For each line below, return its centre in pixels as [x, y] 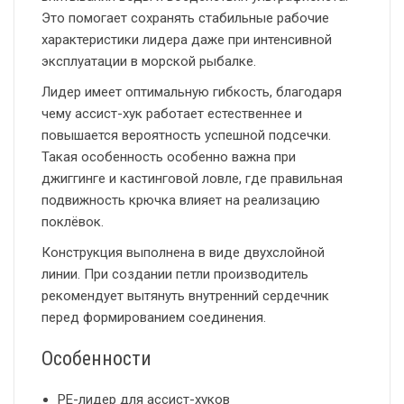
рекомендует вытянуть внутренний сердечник [185, 296]
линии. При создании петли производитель [175, 275]
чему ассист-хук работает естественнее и [172, 114]
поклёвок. [73, 222]
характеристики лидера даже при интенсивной [187, 40]
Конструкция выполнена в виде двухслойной [183, 253]
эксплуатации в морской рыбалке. [149, 62]
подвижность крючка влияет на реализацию [181, 201]
